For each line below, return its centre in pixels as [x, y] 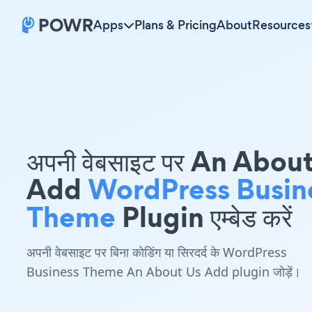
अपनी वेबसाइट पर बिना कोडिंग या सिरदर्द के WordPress [157, 252]
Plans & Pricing [175, 25]
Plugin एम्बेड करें [204, 217]
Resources [281, 25]
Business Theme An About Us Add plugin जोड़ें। [164, 272]
